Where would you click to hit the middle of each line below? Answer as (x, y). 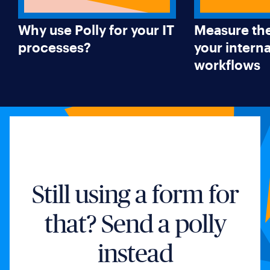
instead (135, 253)
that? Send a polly (135, 224)
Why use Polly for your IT (96, 29)
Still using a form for (135, 194)
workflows (227, 64)
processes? (55, 47)
